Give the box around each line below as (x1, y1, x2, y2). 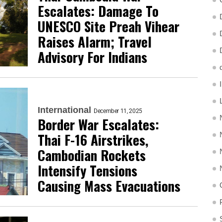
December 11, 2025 (94, 107, 142, 114)
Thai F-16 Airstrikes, (38, 129, 148, 150)
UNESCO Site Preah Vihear (38, 16, 179, 36)
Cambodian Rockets (38, 145, 146, 165)
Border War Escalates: (38, 114, 159, 134)
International (38, 105, 91, 115)
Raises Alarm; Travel (38, 31, 152, 52)
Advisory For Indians (38, 47, 147, 67)
